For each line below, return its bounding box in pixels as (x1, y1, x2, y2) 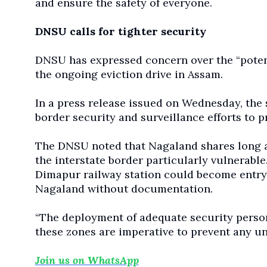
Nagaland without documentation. (35, 182, 213, 196)
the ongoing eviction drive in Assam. (35, 67, 223, 82)
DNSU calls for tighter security (35, 24, 206, 39)
